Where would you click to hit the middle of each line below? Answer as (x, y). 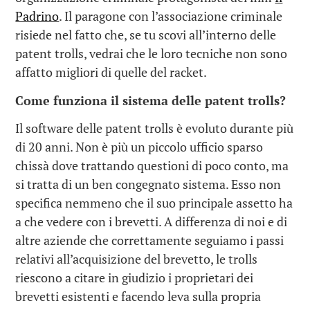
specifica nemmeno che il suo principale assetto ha (154, 203)
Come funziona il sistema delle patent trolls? (151, 100)
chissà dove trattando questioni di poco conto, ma (152, 166)
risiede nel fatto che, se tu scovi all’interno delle (146, 35)
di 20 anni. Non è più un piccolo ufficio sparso (139, 147)
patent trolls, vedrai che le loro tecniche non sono (152, 54)
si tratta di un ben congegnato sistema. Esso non (148, 184)
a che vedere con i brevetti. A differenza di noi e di (152, 222)
